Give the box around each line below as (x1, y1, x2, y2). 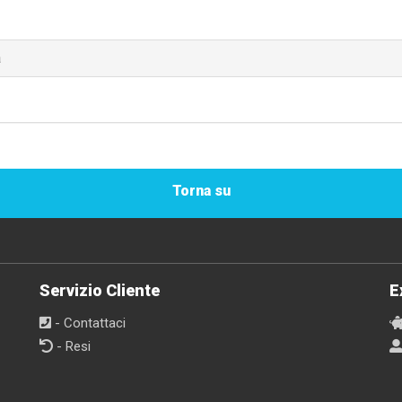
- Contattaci (51, 315, 126, 332)
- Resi (53, 338, 91, 355)
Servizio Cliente (39, 281, 160, 301)
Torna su (171, 182, 231, 200)
